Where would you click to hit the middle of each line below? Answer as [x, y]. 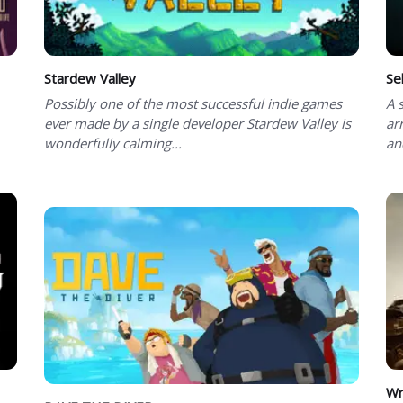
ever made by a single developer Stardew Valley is [197, 123]
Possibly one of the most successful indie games [193, 103]
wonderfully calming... [113, 143]
